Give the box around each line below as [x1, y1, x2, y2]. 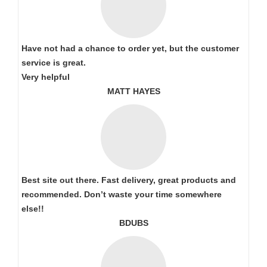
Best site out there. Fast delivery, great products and [21, 175, 236, 185]
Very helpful [21, 72, 70, 82]
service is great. [21, 58, 86, 67]
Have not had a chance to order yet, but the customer [21, 44, 239, 53]
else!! [21, 204, 44, 213]
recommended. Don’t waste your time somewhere [21, 190, 222, 199]
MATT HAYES [107, 86, 160, 96]
